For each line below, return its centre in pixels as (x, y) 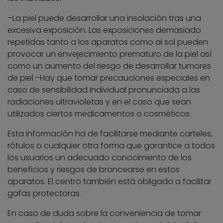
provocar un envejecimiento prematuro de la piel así (110, 54)
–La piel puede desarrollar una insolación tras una (104, 18)
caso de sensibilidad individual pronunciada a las (104, 90)
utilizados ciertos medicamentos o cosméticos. (99, 113)
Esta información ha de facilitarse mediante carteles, (110, 133)
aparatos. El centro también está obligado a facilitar (110, 181)
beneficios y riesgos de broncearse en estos (94, 169)
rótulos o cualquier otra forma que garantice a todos (111, 145)
